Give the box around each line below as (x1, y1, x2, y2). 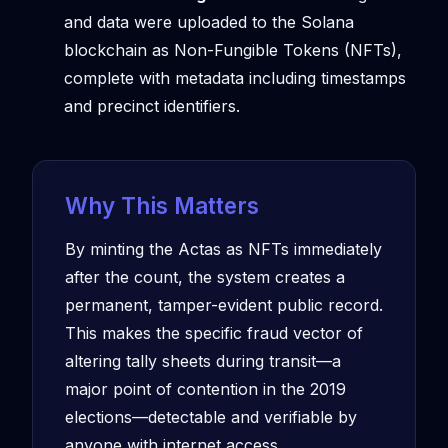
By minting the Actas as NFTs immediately (65, 238, 382, 259)
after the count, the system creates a (65, 266, 345, 287)
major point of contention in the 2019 (65, 378, 346, 399)
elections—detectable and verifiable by (65, 406, 357, 427)
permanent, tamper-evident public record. (65, 294, 383, 315)
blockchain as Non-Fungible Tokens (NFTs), (64, 39, 402, 60)
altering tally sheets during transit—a (65, 350, 341, 371)
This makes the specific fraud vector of (65, 322, 363, 343)
